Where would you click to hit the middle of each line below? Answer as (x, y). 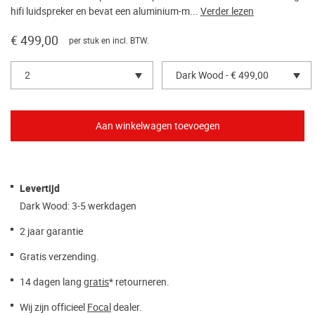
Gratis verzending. (59, 256)
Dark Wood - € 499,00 (222, 75)
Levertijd (40, 188)
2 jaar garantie (51, 231)
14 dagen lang (52, 282)
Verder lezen (227, 11)
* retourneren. (139, 282)
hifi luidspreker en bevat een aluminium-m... (105, 11)
